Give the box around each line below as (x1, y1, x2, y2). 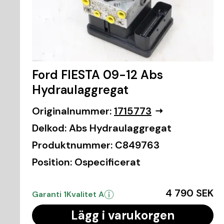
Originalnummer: (32, 104, 111, 117)
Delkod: (32, 121, 66, 134)
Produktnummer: (32, 138, 112, 151)
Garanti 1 (32, 188, 66, 199)
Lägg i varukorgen (70, 207, 174, 223)
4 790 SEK (165, 186, 213, 199)
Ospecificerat (74, 155, 140, 168)
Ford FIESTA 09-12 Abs (32, 66, 163, 82)
